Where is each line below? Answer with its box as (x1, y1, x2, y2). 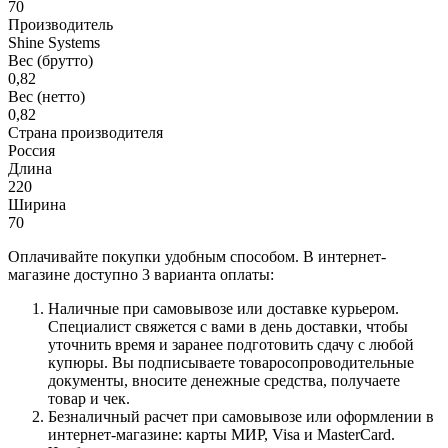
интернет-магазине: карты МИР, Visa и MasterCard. (48, 425, 395, 443)
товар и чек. (48, 389, 130, 407)
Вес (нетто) (8, 87, 85, 105)
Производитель (8, 15, 113, 33)
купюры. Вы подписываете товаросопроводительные (48, 353, 414, 371)
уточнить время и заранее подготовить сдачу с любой (48, 335, 414, 353)
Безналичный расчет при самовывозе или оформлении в (48, 407, 434, 425)
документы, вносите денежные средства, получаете (48, 371, 400, 389)
